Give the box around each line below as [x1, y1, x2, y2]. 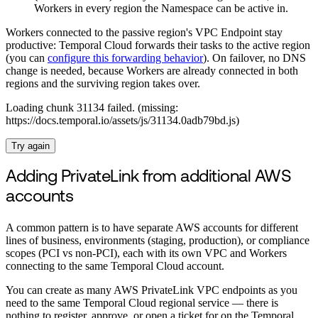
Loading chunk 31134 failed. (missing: [6, 102, 178, 114]
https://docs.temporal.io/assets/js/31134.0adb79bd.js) [6, 114, 239, 127]
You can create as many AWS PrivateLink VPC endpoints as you [6, 284, 297, 297]
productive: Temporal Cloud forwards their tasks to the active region [6, 39, 310, 52]
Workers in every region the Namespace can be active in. [34, 2, 288, 15]
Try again [11, 141, 50, 152]
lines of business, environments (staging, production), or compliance [6, 234, 309, 247]
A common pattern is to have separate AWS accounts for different [6, 221, 298, 234]
